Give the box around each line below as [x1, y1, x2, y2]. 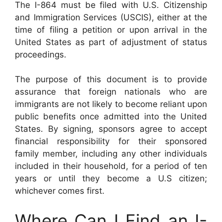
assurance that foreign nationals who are [15, 87, 207, 97]
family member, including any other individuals [15, 149, 207, 159]
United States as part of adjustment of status [15, 37, 207, 47]
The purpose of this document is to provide [15, 74, 207, 84]
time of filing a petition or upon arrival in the [15, 24, 207, 35]
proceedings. [15, 49, 66, 59]
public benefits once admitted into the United [15, 111, 207, 121]
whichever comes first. [15, 186, 105, 196]
